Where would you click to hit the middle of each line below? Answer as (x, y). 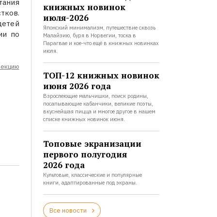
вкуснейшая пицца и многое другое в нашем (99, 111)
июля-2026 (66, 18)
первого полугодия (85, 154)
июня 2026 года (77, 86)
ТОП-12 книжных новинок (101, 75)
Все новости (68, 210)
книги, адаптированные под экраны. (90, 183)
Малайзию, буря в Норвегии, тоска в (89, 35)
